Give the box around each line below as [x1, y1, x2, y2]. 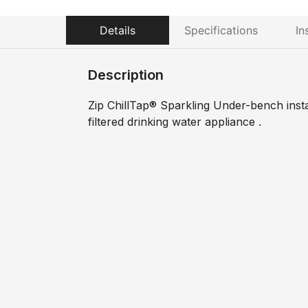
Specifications [184, 23, 258, 37]
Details [100, 23, 135, 37]
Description [88, 66, 164, 83]
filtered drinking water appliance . [88, 114, 261, 129]
